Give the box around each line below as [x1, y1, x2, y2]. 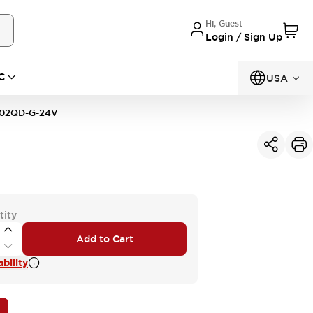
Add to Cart [75, 233, 133, 245]
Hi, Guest [205, 17, 242, 29]
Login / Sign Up [205, 30, 282, 43]
